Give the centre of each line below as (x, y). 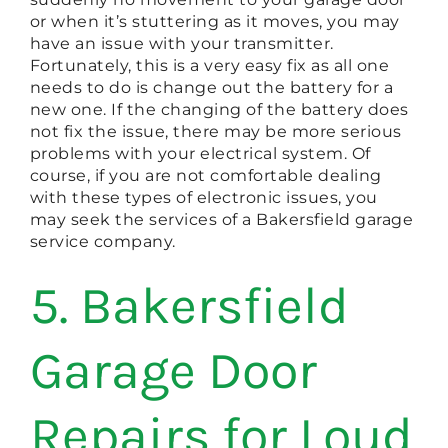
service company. (102, 241)
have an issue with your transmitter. (181, 43)
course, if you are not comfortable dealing (205, 175)
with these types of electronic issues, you (203, 197)
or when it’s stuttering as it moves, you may (214, 21)
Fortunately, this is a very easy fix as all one (209, 65)
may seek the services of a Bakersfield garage (221, 219)
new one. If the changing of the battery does (219, 109)
